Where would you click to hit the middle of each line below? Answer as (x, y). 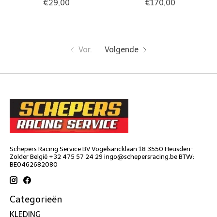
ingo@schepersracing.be (141, 157)
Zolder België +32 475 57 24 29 (57, 157)
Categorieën (36, 200)
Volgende (121, 50)
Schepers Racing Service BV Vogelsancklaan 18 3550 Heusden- (102, 149)
